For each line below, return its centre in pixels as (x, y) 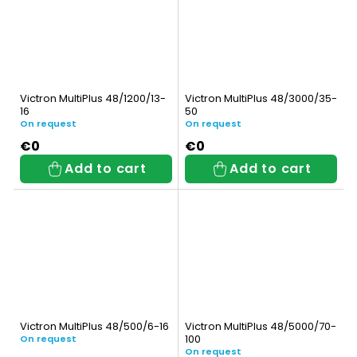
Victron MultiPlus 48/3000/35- (261, 99)
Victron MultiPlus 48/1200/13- (93, 99)
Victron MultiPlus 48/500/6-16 (94, 326)
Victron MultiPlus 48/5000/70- (261, 326)
